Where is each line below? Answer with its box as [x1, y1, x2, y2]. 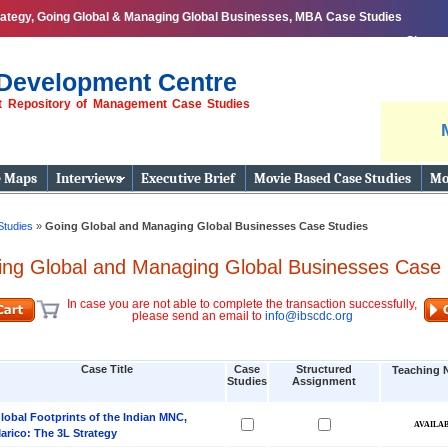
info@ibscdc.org [264, 309, 353, 323]
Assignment [292, 375, 356, 387]
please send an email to [131, 309, 265, 323]
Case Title [81, 363, 133, 375]
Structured [296, 363, 352, 375]
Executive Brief [141, 170, 235, 187]
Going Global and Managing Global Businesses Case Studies [45, 220, 368, 232]
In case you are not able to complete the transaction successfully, [67, 297, 417, 311]
